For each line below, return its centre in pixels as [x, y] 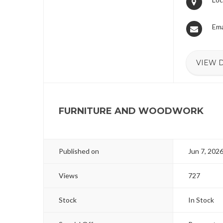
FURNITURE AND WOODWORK [131, 111]
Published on [79, 151]
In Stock [201, 200]
